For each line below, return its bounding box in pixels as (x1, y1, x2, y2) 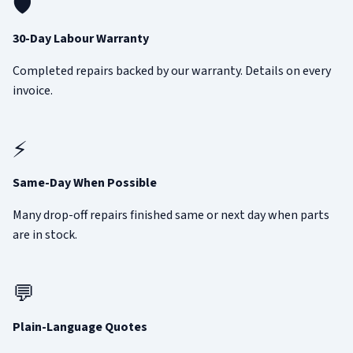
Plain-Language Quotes (13, 318, 147, 336)
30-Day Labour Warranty (13, 30, 149, 48)
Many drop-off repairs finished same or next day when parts (13, 206, 329, 225)
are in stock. (13, 226, 77, 244)
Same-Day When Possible (13, 174, 157, 192)
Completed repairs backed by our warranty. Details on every (13, 62, 331, 80)
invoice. (13, 82, 53, 100)
